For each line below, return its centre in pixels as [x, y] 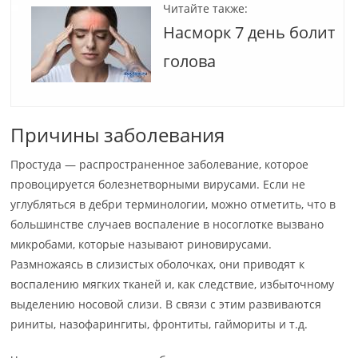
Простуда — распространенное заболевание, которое [160, 164]
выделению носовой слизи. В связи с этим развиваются [166, 304]
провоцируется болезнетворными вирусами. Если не [158, 184]
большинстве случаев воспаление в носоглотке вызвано [167, 224]
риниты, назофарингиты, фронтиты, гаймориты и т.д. [159, 324]
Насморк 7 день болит [249, 32]
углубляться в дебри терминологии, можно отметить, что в [173, 204]
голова [190, 61]
